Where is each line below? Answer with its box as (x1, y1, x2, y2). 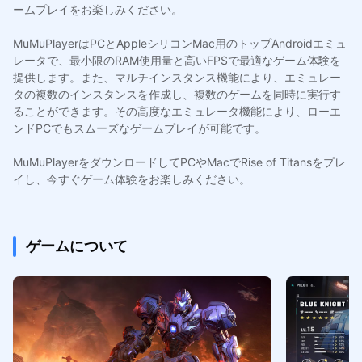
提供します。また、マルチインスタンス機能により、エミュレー (12, 69, 341, 84)
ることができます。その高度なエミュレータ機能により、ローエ (12, 103, 341, 118)
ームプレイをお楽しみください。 (12, 2, 183, 16)
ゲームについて (25, 237, 128, 255)
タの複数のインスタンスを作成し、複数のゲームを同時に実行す (12, 86, 341, 101)
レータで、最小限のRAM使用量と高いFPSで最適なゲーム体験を (12, 53, 341, 67)
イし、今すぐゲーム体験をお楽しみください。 (12, 171, 250, 186)
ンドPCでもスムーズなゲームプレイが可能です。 (12, 120, 266, 135)
